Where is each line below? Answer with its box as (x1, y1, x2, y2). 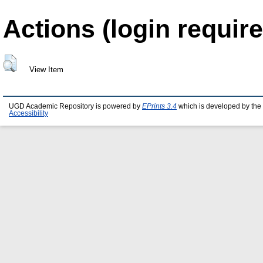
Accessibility (9, 110, 48, 117)
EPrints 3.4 (142, 103, 177, 110)
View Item (29, 65, 63, 74)
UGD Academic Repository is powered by (9, 103, 142, 110)
